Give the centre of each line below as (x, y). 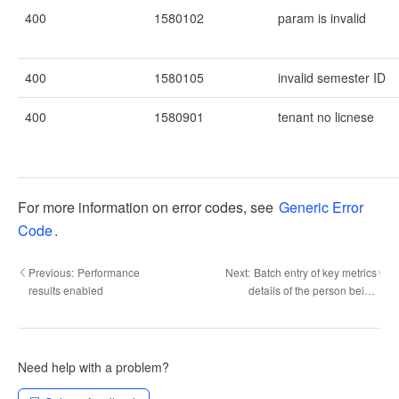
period (361, 326)
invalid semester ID (332, 77)
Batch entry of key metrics (315, 272)
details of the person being (312, 290)
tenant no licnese (326, 117)
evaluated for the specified (313, 308)
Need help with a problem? (94, 367)
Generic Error (321, 207)
